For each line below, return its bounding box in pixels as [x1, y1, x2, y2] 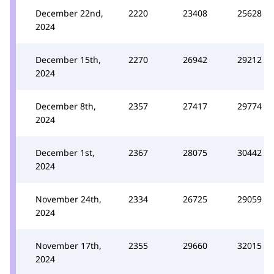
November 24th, [35, 193, 102, 205]
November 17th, [35, 239, 102, 251]
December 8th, [35, 100, 96, 112]
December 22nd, [35, 7, 103, 19]
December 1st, [35, 146, 95, 158]
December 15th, [35, 53, 101, 65]
